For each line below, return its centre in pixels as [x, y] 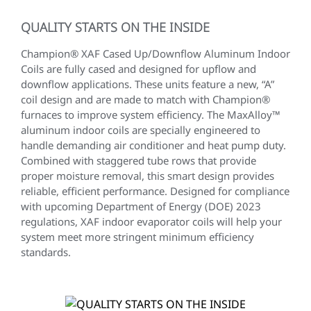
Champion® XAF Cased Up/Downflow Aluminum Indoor [155, 53]
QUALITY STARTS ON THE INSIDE [115, 27]
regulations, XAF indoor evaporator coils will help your [151, 221]
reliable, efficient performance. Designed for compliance [155, 191]
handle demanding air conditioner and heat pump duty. [153, 145]
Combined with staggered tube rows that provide [138, 160]
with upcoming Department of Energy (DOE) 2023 [141, 206]
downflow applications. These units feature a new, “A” [148, 84]
